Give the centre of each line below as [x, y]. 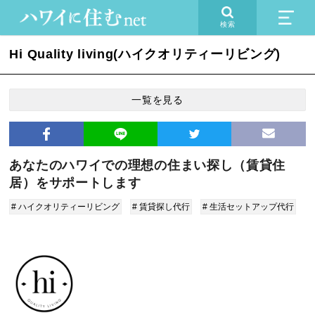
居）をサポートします [75, 183]
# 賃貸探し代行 [161, 207]
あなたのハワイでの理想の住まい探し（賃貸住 [148, 165]
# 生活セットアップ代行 [249, 207]
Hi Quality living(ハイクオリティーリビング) [145, 54]
